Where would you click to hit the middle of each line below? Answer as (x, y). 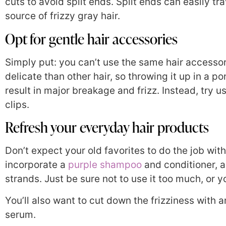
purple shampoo (105, 165)
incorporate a (37, 165)
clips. (17, 104)
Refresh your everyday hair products (107, 127)
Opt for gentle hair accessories (91, 39)
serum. (22, 214)
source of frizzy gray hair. (63, 16)
